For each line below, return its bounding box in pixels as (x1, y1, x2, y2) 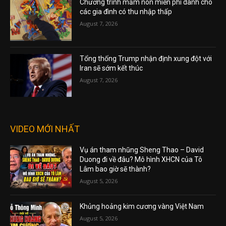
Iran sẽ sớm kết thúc (80, 64, 143, 72)
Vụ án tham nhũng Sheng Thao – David (80, 146, 204, 154)
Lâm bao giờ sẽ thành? (80, 165, 151, 174)
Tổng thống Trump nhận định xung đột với (80, 54, 212, 63)
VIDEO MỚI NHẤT (10, 124, 80, 135)
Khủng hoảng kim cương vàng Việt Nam (80, 202, 204, 211)
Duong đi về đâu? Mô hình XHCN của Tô (80, 155, 203, 164)
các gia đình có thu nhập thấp (80, 8, 173, 16)
